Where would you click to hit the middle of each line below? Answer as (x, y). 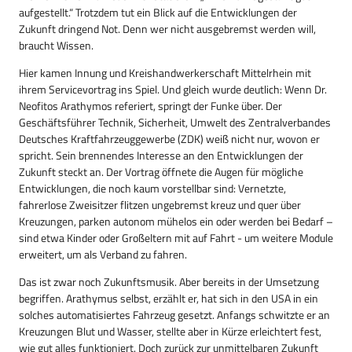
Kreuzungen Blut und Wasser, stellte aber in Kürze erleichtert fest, (170, 331)
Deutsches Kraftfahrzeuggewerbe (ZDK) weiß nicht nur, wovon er (169, 139)
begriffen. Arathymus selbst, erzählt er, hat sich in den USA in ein (169, 298)
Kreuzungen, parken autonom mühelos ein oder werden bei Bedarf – (176, 221)
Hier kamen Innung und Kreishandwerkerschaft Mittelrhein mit (165, 73)
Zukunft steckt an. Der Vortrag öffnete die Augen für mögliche (161, 172)
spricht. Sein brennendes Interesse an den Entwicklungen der (161, 155)
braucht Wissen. (61, 45)
